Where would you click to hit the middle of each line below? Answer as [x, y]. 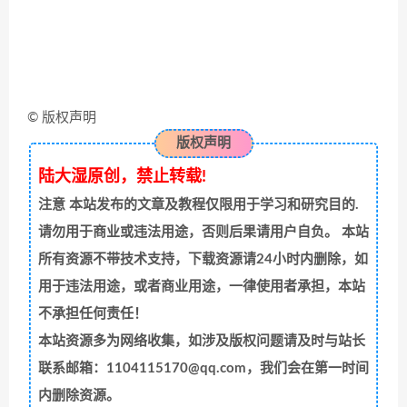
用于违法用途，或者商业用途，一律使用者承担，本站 [201, 286]
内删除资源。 [79, 395]
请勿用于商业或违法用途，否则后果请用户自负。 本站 [203, 232]
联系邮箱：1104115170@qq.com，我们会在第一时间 [203, 368]
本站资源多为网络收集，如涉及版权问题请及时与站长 [201, 341]
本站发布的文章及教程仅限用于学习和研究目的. [212, 204]
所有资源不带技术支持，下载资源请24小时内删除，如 [203, 259]
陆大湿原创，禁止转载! [122, 177]
